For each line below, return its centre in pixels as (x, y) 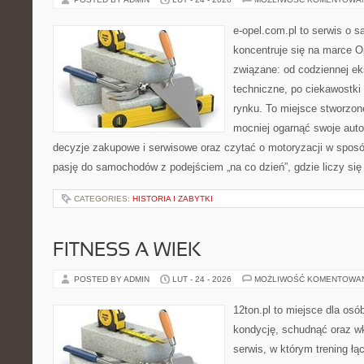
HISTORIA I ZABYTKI (173, 199)
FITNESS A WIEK (127, 251)
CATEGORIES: (103, 199)
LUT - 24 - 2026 (202, 279)
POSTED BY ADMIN (113, 279)
